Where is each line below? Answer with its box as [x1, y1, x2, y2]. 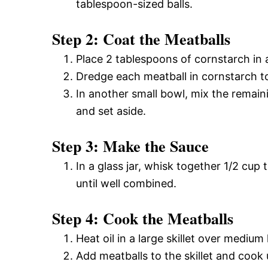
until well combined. [76, 176, 176, 190]
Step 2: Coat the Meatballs [52, 27, 230, 50]
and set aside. [76, 104, 146, 117]
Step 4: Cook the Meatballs [52, 206, 233, 230]
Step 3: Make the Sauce [52, 134, 209, 157]
